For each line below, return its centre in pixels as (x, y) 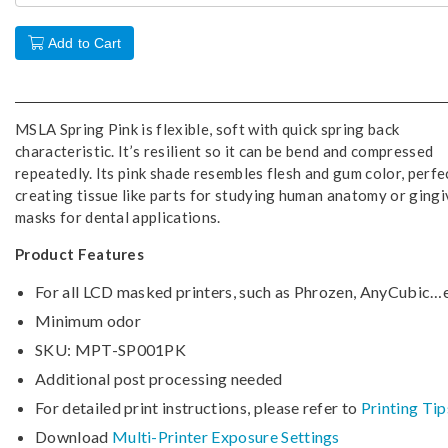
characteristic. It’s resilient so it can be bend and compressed (224, 151)
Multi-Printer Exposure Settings (225, 436)
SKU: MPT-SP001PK (111, 349)
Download (72, 436)
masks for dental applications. (118, 217)
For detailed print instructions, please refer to (198, 407)
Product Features (81, 254)
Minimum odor (88, 320)
